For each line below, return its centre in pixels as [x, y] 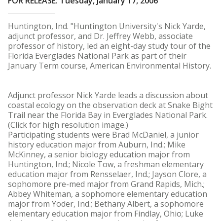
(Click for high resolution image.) [68, 125]
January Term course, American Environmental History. [110, 66]
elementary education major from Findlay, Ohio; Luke [106, 214]
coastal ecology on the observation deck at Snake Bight [110, 105]
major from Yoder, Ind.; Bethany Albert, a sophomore [106, 204]
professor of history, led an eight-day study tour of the [109, 46]
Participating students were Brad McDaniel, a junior [103, 135]
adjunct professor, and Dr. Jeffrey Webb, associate [100, 36]
